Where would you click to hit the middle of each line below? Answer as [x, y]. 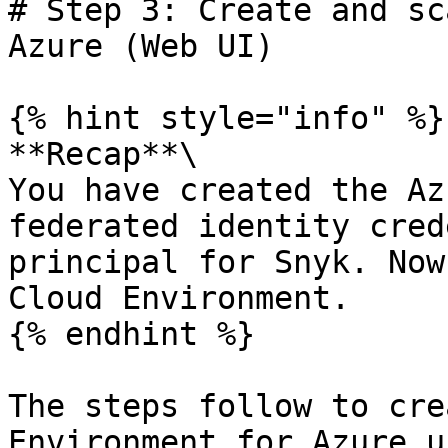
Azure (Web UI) [141, 46]
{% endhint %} [131, 334]
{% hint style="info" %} [226, 118]
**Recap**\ [103, 154]
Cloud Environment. [179, 298]
